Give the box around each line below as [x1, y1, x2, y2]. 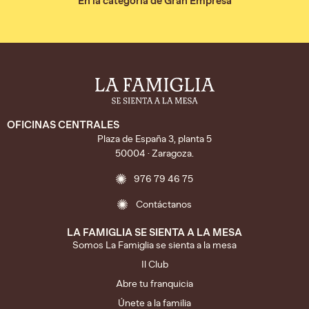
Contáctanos [135, 198, 192, 210]
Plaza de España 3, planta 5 [97, 132, 212, 145]
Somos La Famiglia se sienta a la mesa [72, 239, 237, 251]
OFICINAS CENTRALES [7, 118, 119, 131]
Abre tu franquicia [116, 277, 193, 290]
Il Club [141, 258, 168, 270]
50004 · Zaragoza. [115, 147, 194, 159]
